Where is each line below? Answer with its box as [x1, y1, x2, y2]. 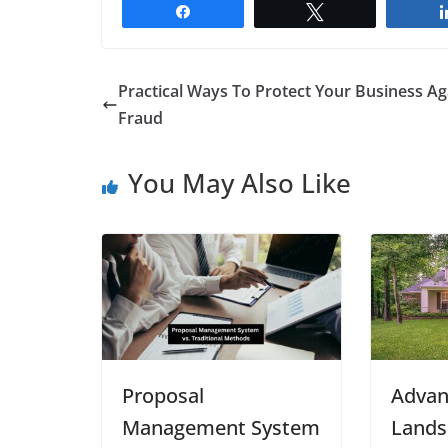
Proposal [122, 381, 204, 409]
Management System [122, 413, 320, 441]
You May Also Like [128, 165, 351, 202]
